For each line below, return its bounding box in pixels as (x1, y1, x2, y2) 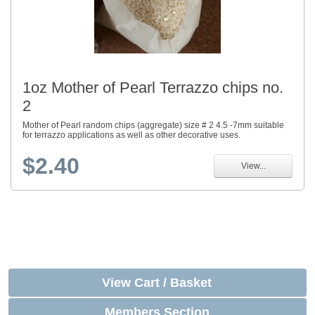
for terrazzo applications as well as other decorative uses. (22, 130, 240, 141)
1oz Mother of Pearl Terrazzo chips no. (22, 79, 283, 97)
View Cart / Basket (102, 276, 212, 290)
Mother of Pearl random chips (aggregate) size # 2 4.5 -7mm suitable (22, 120, 284, 131)
